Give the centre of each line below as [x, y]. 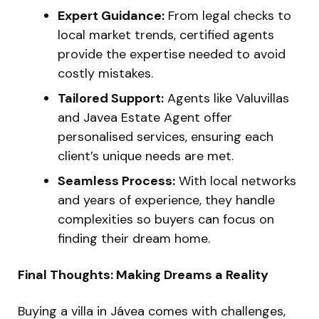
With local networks [236, 181]
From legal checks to [228, 15]
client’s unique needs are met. [146, 156]
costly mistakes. [105, 73]
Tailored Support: [111, 98]
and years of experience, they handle [166, 200]
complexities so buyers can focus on [166, 219]
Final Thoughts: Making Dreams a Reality [143, 274]
